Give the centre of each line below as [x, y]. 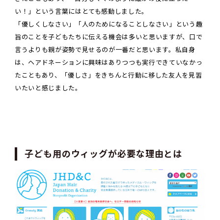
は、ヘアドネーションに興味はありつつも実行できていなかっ [109, 63]
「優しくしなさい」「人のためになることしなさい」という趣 [109, 25]
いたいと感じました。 [48, 88]
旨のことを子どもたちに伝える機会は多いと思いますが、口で [109, 37]
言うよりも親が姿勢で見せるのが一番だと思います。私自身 [105, 50]
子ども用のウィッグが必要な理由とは [104, 154]
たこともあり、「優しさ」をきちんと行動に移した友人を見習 [109, 76]
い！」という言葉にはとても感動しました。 [82, 12]
